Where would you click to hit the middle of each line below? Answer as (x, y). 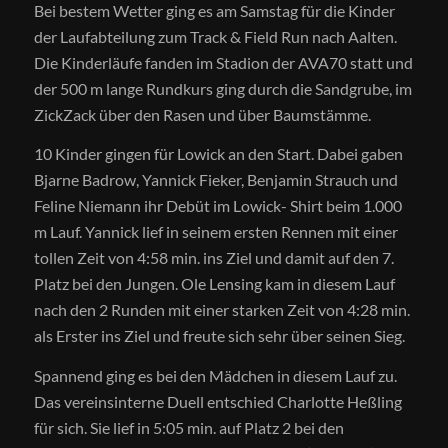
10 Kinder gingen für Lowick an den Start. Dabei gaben (218, 154)
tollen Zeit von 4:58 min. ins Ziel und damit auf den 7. (213, 258)
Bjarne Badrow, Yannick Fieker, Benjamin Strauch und (215, 180)
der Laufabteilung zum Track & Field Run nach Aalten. (215, 36)
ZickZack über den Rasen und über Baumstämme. (202, 114)
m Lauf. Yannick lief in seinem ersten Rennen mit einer (215, 232)
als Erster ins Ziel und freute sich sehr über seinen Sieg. (219, 336)
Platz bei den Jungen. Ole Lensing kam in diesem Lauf (214, 284)
